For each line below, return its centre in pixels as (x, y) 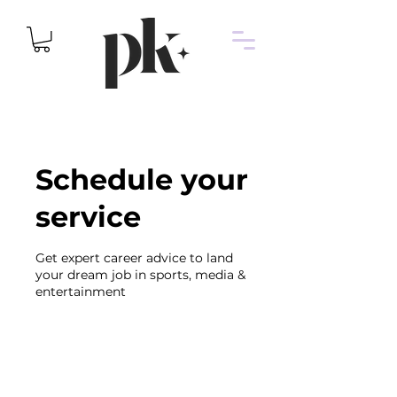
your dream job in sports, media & (140, 274)
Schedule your (142, 179)
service (88, 216)
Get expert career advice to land (134, 257)
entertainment (81, 291)
